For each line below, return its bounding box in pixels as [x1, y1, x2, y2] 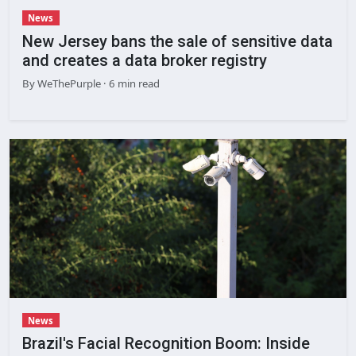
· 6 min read [101, 75, 160, 91]
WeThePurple [35, 75, 101, 91]
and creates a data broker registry [22, 50, 267, 70]
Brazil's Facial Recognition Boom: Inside [22, 334, 310, 354]
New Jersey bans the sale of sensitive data [22, 31, 333, 51]
